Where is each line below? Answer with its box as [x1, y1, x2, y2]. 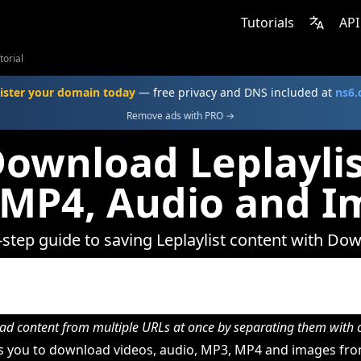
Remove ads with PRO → [127, 109, 234, 122]
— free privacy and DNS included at [135, 85, 335, 100]
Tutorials [241, 14, 294, 31]
